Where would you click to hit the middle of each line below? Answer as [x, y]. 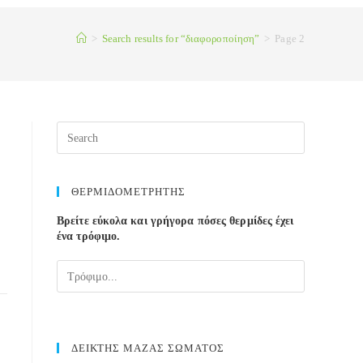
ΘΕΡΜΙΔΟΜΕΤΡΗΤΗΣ [128, 192]
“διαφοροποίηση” [219, 38]
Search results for [140, 38]
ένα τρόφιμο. [89, 236]
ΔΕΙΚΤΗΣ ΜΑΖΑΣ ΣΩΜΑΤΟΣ [148, 348]
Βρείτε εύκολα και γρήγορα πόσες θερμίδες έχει [175, 221]
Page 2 [290, 38]
